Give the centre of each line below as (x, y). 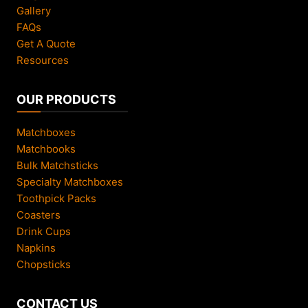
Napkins (36, 247)
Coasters (38, 214)
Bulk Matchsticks (57, 165)
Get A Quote (46, 43)
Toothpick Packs (56, 198)
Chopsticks (44, 264)
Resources (43, 60)
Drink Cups (44, 231)
